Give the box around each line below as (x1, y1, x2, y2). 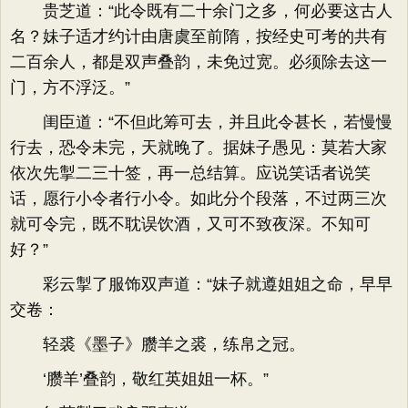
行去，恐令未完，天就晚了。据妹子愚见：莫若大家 (10, 138, 387, 157)
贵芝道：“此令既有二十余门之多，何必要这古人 (10, 2, 393, 20)
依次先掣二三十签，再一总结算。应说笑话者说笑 (10, 164, 371, 182)
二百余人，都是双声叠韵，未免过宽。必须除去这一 (10, 53, 387, 71)
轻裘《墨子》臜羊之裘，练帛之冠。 (10, 335, 305, 353)
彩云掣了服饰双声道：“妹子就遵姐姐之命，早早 (10, 275, 393, 293)
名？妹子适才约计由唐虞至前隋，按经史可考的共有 (10, 27, 387, 46)
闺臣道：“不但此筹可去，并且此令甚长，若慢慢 (10, 113, 393, 131)
